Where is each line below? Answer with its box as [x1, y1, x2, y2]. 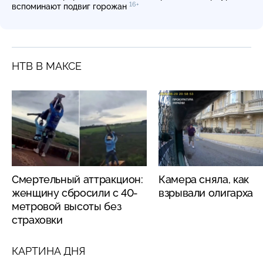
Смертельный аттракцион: [12, 173, 143, 186]
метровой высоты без [12, 200, 122, 213]
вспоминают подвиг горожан [12, 1, 129, 11]
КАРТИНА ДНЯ [12, 244, 85, 257]
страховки [12, 213, 63, 226]
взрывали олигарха [159, 186, 253, 199]
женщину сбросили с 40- [12, 186, 139, 199]
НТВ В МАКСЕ [12, 59, 82, 72]
